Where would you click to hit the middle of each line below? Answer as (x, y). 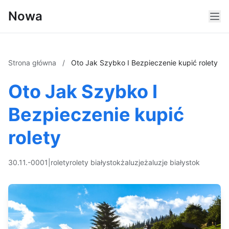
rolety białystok (95, 162)
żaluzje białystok (172, 162)
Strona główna (33, 63)
